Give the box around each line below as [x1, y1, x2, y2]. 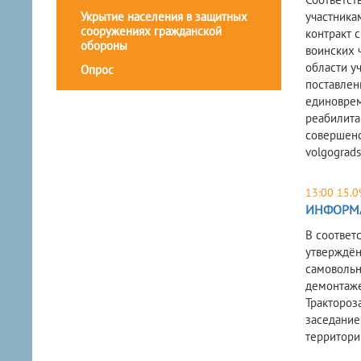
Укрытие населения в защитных [81, 9, 247, 25]
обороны [81, 38, 127, 54]
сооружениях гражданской [81, 23, 222, 39]
